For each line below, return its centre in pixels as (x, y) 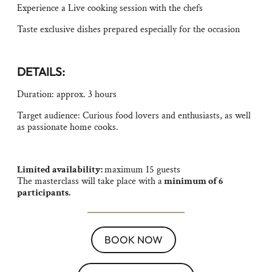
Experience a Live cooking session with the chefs (110, 8)
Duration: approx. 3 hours (67, 94)
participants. (44, 193)
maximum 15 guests (142, 170)
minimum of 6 (192, 181)
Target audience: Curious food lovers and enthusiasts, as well (134, 116)
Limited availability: (61, 170)
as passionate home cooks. (68, 127)
